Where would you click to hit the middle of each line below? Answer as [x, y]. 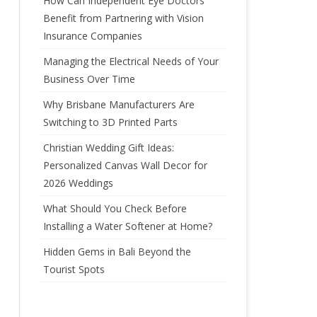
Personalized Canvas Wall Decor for [125, 165]
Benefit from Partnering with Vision [123, 18]
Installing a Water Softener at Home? [127, 226]
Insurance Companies [92, 36]
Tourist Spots [74, 269]
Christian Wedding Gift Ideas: [108, 148]
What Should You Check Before [115, 208]
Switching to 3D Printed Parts [110, 122]
